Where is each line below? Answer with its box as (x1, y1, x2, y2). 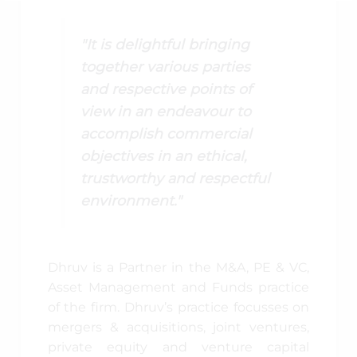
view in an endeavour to (80, 103, 252, 120)
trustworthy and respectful (80, 170, 271, 187)
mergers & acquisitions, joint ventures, (47, 319, 310, 335)
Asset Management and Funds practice (47, 279, 310, 295)
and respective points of (80, 80, 253, 98)
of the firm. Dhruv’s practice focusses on (47, 299, 310, 315)
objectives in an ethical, (80, 147, 248, 165)
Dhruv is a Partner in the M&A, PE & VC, (47, 259, 310, 275)
